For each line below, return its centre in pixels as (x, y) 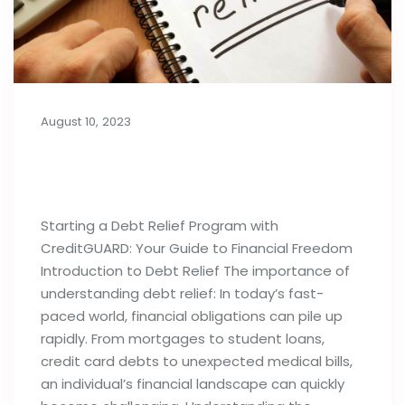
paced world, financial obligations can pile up (192, 316)
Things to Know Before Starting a (193, 159)
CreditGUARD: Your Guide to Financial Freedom (197, 248)
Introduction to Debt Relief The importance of (195, 270)
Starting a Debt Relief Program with (160, 225)
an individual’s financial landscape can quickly (193, 383)
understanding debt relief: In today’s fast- (182, 293)
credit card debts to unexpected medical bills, (197, 361)
